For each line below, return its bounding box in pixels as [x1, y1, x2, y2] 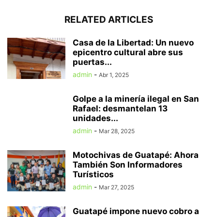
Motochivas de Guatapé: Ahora [73, 150, 199, 160]
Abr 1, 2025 [99, 71, 129, 79]
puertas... [73, 57, 112, 67]
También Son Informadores [73, 160, 183, 170]
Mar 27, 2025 [99, 184, 134, 191]
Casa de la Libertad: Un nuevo [73, 38, 194, 48]
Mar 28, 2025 [99, 127, 135, 135]
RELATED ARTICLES [64, 14, 153, 26]
